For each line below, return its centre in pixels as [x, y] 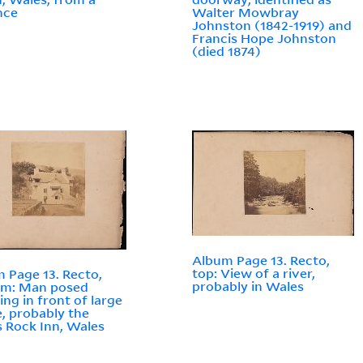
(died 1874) [227, 51]
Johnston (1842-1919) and [272, 26]
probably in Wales [248, 286]
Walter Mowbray [246, 13]
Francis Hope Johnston [265, 38]
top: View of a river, [254, 273]
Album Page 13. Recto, [261, 261]
